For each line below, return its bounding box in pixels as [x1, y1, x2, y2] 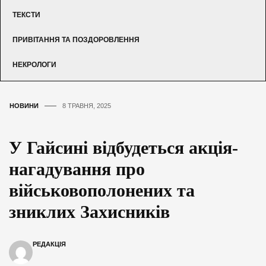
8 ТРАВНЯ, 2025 [62, 102, 111, 109]
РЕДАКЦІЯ [33, 240, 66, 248]
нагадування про [9, 159, 145, 179]
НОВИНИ [9, 102, 39, 109]
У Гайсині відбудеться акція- [9, 137, 238, 157]
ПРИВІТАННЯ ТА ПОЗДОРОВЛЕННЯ [12, 35, 140, 44]
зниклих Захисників [9, 201, 170, 221]
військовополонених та [9, 180, 195, 200]
